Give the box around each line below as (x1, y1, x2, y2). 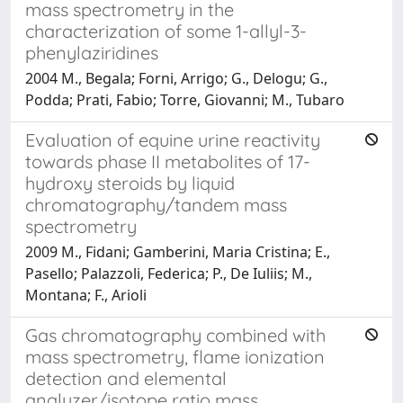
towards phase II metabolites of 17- (25, 149, 310, 173)
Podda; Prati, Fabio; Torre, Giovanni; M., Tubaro (25, 89, 345, 110)
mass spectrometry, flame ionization (25, 345, 325, 368)
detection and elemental (25, 366, 227, 390)
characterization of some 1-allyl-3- (25, 19, 307, 42)
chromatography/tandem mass (25, 193, 287, 216)
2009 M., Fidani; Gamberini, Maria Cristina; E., (25, 241, 330, 262)
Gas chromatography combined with (25, 323, 326, 346)
